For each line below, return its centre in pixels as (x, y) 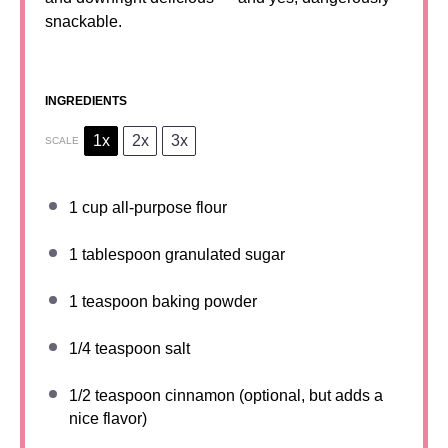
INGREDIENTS (86, 101)
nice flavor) (108, 418)
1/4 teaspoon (115, 348)
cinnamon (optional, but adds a (272, 395)
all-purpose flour (167, 207)
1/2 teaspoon (115, 395)
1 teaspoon (108, 301)
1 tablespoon (115, 254)
